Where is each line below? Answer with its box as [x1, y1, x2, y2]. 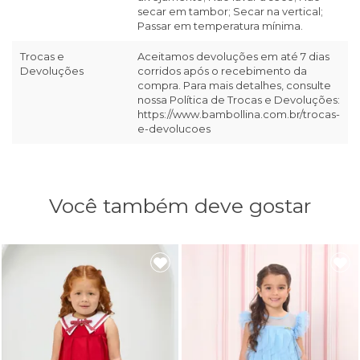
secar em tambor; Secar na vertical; [137, 5, 323, 18]
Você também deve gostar [49, 194, 311, 219]
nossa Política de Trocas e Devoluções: [137, 93, 340, 107]
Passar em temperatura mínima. [137, 19, 303, 33]
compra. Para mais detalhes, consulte [137, 79, 331, 92]
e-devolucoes [137, 122, 211, 136]
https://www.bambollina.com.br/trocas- [137, 108, 340, 121]
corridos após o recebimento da [137, 64, 307, 78]
